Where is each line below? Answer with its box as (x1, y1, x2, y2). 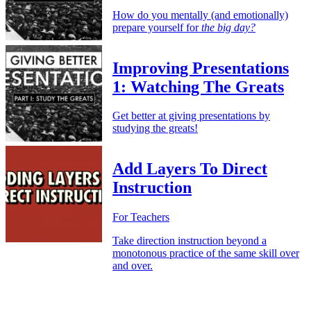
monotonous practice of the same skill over (112, 247, 299, 260)
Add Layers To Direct (112, 160, 267, 178)
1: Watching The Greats (112, 77, 284, 96)
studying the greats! (112, 122, 198, 135)
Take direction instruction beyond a (112, 235, 267, 247)
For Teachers (112, 211, 169, 224)
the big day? (201, 21, 255, 33)
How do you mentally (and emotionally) (112, 8, 288, 21)
